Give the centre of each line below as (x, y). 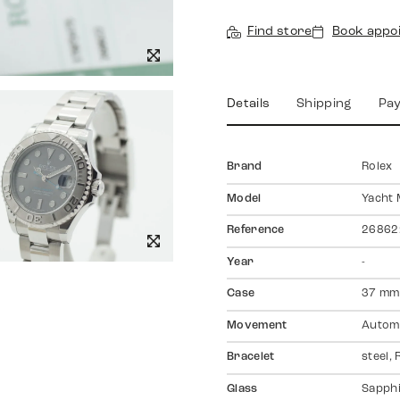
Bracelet (251, 358)
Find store (279, 32)
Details (249, 104)
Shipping (324, 104)
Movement (257, 325)
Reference (256, 231)
